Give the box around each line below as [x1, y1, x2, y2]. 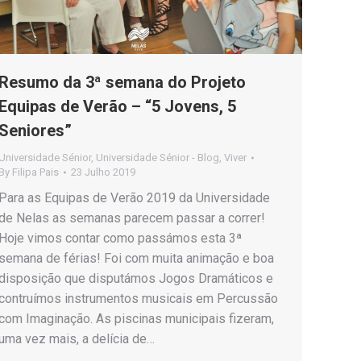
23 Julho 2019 [71, 166, 135, 179]
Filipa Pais [12, 166, 59, 179]
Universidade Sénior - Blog [96, 151, 219, 164]
